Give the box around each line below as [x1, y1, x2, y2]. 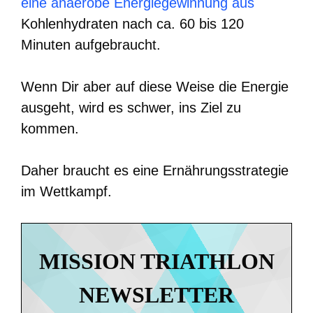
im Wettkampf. [21, 183, 112, 199]
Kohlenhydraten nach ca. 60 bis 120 [21, 15, 244, 31]
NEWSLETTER [79, 282, 234, 307]
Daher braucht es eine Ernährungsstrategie [21, 162, 289, 178]
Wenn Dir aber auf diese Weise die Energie [21, 78, 289, 94]
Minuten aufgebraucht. [21, 36, 161, 52]
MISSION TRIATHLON [38, 248, 275, 274]
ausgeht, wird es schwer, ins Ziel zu [21, 99, 241, 115]
